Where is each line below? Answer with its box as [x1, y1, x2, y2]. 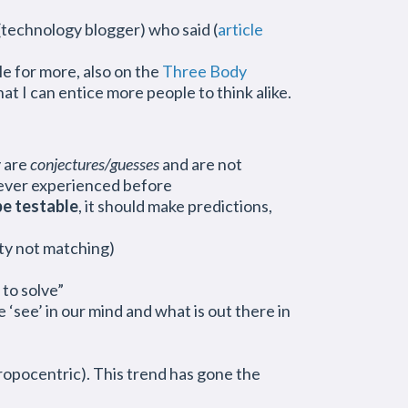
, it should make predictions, [78, 196, 272, 216]
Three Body [162, 61, 247, 81]
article [218, 19, 263, 39]
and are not [159, 154, 242, 174]
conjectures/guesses [30, 154, 159, 174]
